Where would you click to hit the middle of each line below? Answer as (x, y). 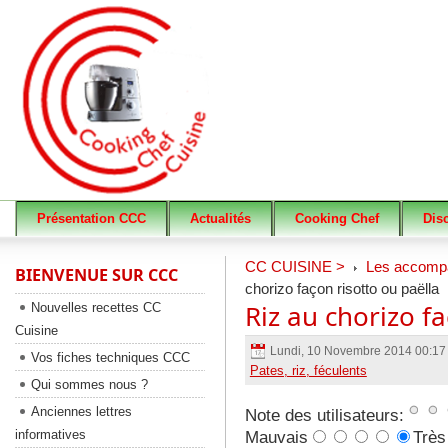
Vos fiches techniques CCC (110, 357)
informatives (50, 434)
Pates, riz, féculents (308, 370)
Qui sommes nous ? (89, 384)
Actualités (220, 218)
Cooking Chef (336, 218)
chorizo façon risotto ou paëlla (341, 288)
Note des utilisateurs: (324, 415)
